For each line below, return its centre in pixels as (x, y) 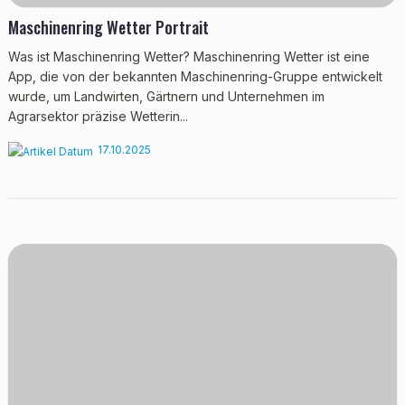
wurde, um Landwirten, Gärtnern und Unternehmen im (166, 96)
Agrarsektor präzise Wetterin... (98, 116)
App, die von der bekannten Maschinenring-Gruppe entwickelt (195, 76)
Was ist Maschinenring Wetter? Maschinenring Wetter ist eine (188, 57)
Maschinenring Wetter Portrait (108, 27)
